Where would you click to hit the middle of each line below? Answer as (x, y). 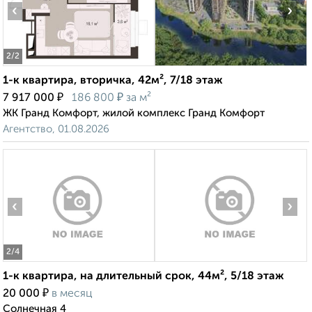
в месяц (72, 294)
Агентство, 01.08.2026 (56, 130)
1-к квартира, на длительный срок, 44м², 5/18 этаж (143, 277)
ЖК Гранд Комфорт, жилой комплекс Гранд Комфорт (134, 114)
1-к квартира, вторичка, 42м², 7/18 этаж (113, 81)
